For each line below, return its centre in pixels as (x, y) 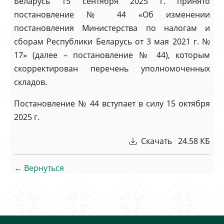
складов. (30, 82)
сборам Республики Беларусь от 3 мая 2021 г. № (112, 41)
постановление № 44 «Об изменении (112, 14)
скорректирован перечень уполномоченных (112, 68)
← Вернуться (39, 168)
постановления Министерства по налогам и (112, 28)
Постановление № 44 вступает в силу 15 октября (112, 103)
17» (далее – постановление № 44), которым (112, 55)
